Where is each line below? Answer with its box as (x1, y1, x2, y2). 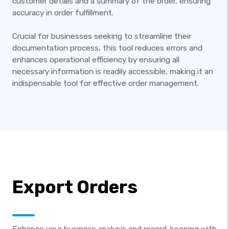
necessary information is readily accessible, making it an (12, 67, 213, 76)
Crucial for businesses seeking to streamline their (12, 32, 191, 41)
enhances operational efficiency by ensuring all (12, 55, 179, 64)
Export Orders (12, 176, 138, 198)
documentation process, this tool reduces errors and (12, 43, 202, 53)
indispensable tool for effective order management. (12, 79, 199, 88)
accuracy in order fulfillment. (12, 8, 113, 17)
